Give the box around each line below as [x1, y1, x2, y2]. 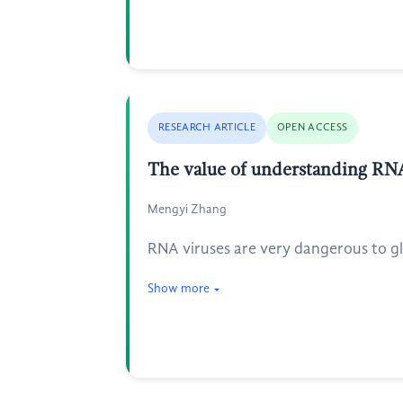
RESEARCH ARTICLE [158, 122, 255, 133]
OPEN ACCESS [276, 122, 348, 133]
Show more [148, 282, 210, 295]
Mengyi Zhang [148, 203, 227, 216]
